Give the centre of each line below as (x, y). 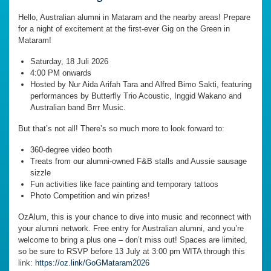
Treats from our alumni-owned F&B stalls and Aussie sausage (139, 162)
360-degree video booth (71, 150)
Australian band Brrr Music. (78, 108)
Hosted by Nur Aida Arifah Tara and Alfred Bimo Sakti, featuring (141, 85)
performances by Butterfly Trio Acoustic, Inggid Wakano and (136, 96)
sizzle (41, 173)
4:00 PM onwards (61, 73)
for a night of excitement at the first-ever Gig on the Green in (124, 29)
